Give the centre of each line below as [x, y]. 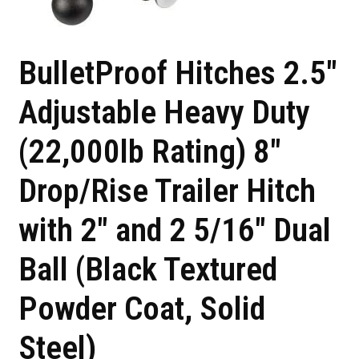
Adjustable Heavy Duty [165, 113]
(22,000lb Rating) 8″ [150, 152]
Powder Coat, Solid [142, 309]
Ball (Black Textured [148, 270]
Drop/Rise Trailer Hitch [167, 191]
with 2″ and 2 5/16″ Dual [175, 230]
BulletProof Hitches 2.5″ [178, 73]
